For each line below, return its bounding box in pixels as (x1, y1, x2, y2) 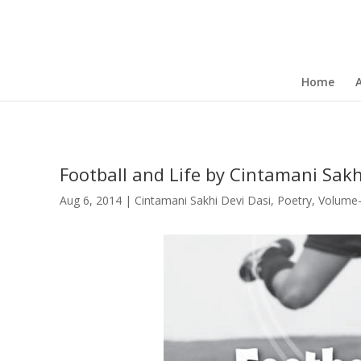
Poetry (276, 193, 312, 208)
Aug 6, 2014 (59, 193, 122, 208)
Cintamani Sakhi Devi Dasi (134, 193, 271, 208)
